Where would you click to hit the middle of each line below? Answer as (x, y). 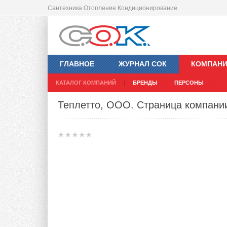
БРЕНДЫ (145, 83)
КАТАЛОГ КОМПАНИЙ (86, 83)
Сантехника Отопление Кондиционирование (112, 8)
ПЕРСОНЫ (189, 83)
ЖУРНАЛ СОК (143, 64)
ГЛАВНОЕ (77, 64)
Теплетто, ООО (94, 105)
